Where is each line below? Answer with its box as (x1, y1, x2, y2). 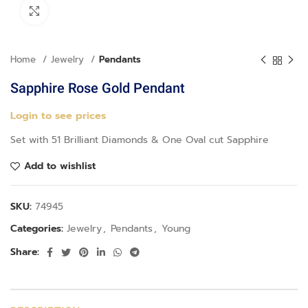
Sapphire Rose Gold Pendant (10, 80, 185, 99)
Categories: (10, 221, 63, 236)
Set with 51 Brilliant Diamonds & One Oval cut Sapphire (10, 133, 269, 147)
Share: (10, 245, 39, 259)
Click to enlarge (48, 4, 119, 17)
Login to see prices (10, 108, 106, 123)
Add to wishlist (24, 159, 96, 173)
